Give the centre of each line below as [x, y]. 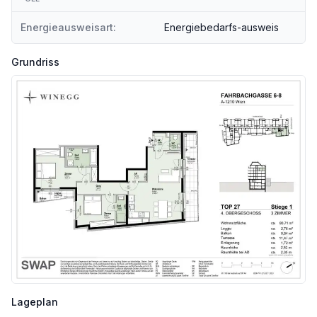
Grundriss [35, 62]
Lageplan [35, 301]
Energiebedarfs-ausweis [221, 27]
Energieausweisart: [68, 27]
